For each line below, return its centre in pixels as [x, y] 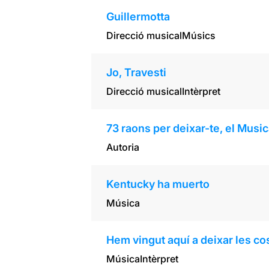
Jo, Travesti [136, 73]
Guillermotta [138, 17]
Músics [198, 36]
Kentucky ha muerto [158, 184]
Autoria [122, 147]
